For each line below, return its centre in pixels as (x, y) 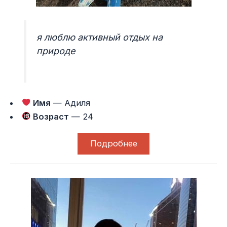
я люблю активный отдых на (100, 37)
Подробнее (113, 144)
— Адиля (71, 103)
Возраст (50, 116)
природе (56, 51)
